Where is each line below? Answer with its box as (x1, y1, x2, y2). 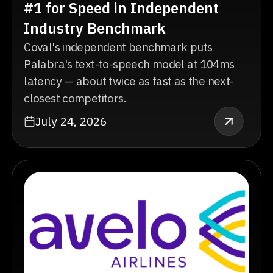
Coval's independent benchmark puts (24, 39, 213, 55)
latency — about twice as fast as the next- (24, 73, 234, 89)
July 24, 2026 (35, 113, 107, 129)
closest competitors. (24, 90, 126, 106)
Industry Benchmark (24, 19, 166, 38)
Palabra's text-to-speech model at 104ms (24, 56, 235, 72)
